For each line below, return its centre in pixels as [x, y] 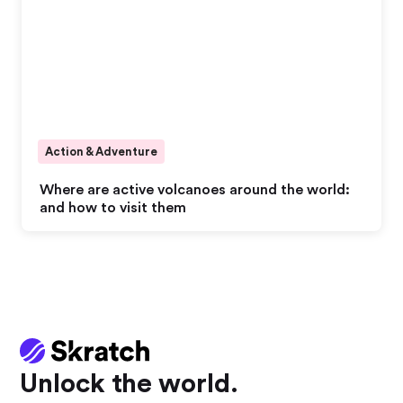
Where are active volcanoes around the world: [195, 190]
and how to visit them [113, 208]
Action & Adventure [101, 152]
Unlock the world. [130, 385]
